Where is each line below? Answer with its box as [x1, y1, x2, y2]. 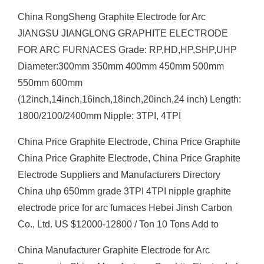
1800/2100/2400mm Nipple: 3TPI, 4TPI [18, 111, 181, 121]
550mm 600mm [18, 78, 82, 88]
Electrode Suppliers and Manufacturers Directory [18, 170, 220, 180]
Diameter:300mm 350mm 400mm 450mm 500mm [18, 61, 224, 71]
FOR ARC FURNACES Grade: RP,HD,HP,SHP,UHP [18, 45, 237, 55]
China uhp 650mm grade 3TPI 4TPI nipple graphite [18, 186, 231, 196]
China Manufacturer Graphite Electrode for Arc [18, 245, 210, 255]
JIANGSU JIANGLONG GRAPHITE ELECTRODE [18, 28, 228, 38]
